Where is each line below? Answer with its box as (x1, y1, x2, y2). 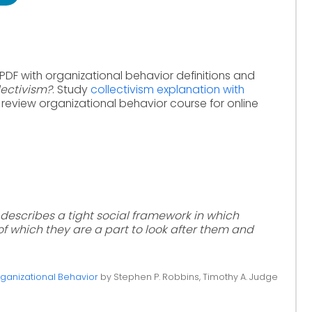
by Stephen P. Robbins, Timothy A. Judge (97, 271, 278, 283)
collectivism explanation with (91, 81, 244, 97)
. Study (52, 81, 91, 97)
